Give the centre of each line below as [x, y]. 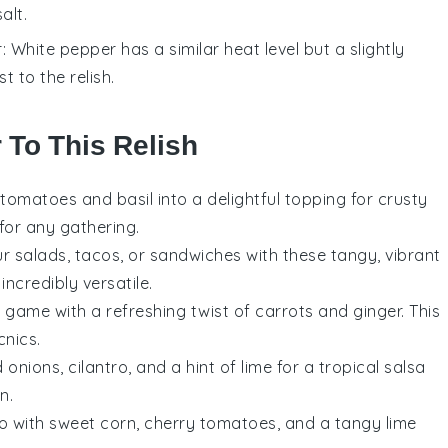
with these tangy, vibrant [341, 254]
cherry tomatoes [210, 422]
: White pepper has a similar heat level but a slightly [203, 48]
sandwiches [195, 254]
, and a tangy [331, 422]
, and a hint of [184, 366]
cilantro [98, 366]
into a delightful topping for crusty [290, 198]
